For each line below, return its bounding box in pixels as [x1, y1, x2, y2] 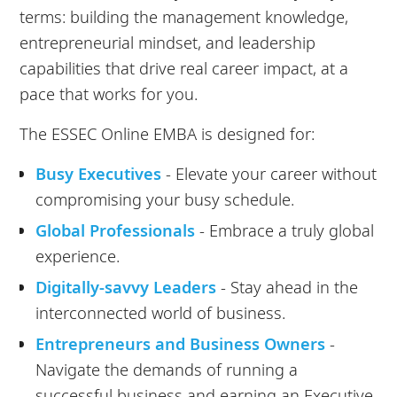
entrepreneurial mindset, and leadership [19, 31, 316, 54]
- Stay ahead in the [215, 275, 358, 298]
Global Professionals [35, 219, 195, 242]
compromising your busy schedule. [35, 188, 294, 211]
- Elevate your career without [160, 162, 377, 185]
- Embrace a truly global [194, 219, 374, 242]
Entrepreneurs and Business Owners [35, 331, 330, 354]
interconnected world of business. [35, 300, 290, 323]
